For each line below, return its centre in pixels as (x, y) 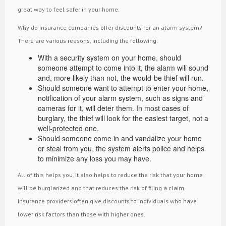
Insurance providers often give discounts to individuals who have (107, 201)
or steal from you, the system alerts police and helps (121, 148)
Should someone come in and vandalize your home (120, 138)
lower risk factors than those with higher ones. (81, 214)
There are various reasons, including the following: (88, 40)
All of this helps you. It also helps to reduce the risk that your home (110, 175)
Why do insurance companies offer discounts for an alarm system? (110, 27)
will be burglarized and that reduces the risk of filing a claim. (101, 188)
